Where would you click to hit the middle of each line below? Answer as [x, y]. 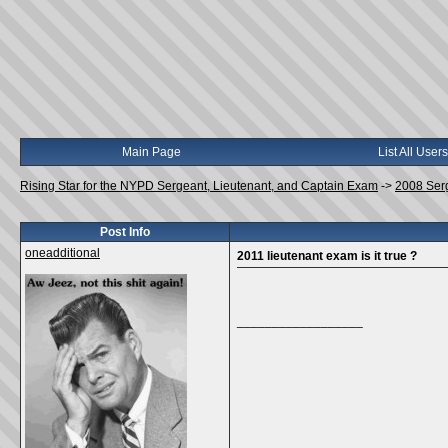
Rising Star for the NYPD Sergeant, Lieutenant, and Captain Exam [199, 186]
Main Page [151, 152]
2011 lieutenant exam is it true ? [327, 256]
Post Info [125, 232]
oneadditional [62, 253]
